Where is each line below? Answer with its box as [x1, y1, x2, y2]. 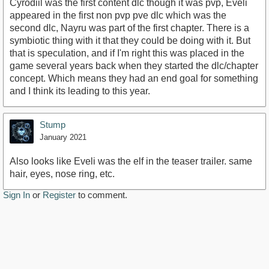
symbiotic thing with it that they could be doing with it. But [10, 35, 250, 46]
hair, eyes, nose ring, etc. [10, 168, 115, 179]
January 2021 [40, 132, 86, 142]
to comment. [76, 189, 127, 200]
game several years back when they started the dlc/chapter [10, 60, 258, 71]
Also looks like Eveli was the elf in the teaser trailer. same [10, 156, 252, 166]
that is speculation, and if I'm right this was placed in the [10, 47, 244, 58]
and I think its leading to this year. [10, 85, 150, 96]
